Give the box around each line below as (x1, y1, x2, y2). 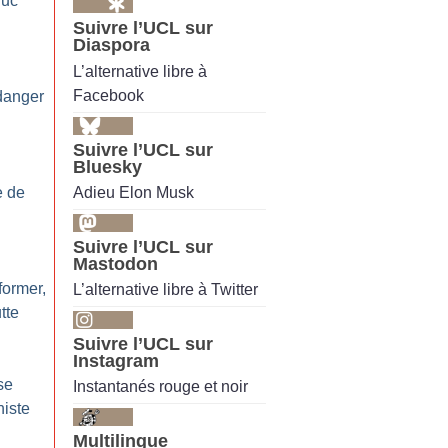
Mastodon (73, 253, 158, 274)
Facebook (73, 86, 144, 104)
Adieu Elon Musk (73, 183, 194, 201)
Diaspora (73, 35, 150, 56)
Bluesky (73, 156, 142, 177)
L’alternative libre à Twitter (73, 281, 258, 299)
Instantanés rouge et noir (73, 378, 248, 396)
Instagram (73, 351, 159, 372)
